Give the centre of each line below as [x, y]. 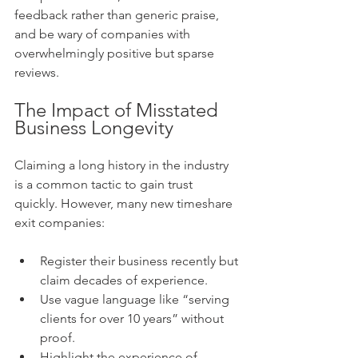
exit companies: [60, 223]
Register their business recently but [141, 261]
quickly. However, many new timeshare [125, 203]
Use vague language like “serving [136, 299]
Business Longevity [94, 127]
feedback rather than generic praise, [118, 15]
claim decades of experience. [124, 280]
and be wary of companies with [104, 34]
